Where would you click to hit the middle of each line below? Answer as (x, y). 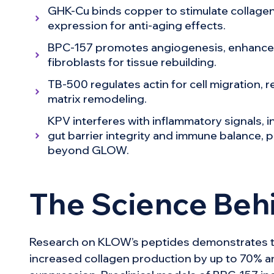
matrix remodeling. (97, 99)
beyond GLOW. (88, 150)
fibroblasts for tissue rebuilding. (132, 62)
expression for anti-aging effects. (136, 26)
